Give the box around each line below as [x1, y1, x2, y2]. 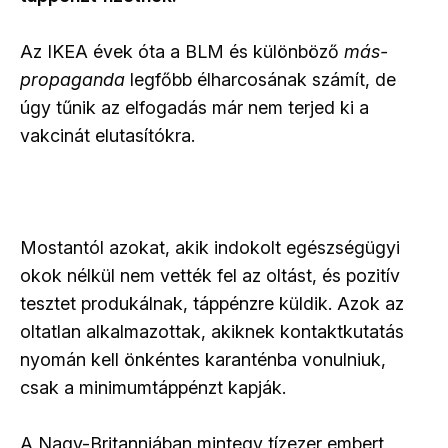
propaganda [20, 69, 130, 91]
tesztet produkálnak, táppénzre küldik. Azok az [20, 293, 404, 315]
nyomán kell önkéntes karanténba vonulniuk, [20, 349, 386, 371]
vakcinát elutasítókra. [20, 125, 195, 147]
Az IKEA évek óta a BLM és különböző [20, 41, 344, 63]
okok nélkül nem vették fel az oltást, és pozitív [20, 265, 400, 287]
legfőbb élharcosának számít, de [130, 69, 396, 91]
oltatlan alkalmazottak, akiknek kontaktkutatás [20, 321, 404, 343]
